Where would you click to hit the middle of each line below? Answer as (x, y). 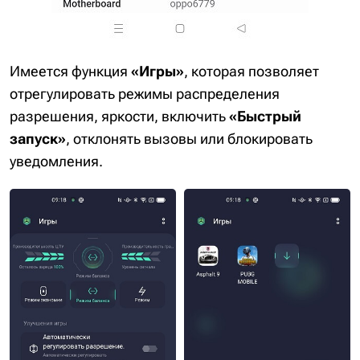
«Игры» (157, 71)
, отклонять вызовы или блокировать (189, 138)
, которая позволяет (252, 71)
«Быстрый (265, 116)
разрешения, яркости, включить (119, 116)
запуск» (38, 138)
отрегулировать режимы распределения (145, 93)
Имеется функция (70, 71)
